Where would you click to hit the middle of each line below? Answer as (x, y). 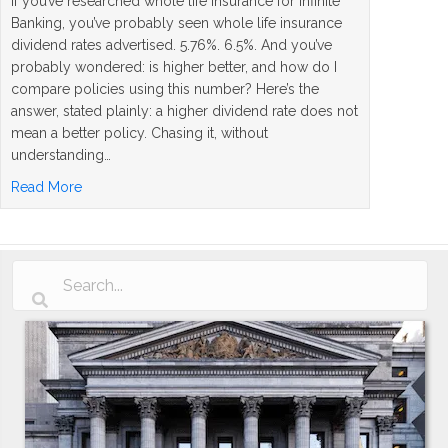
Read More (46, 186)
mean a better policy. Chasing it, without (139, 132)
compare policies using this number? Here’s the (165, 88)
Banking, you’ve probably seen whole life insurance (176, 22)
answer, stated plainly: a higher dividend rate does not (184, 110)
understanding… (61, 154)
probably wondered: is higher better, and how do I (174, 66)
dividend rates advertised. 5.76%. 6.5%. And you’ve (171, 44)
